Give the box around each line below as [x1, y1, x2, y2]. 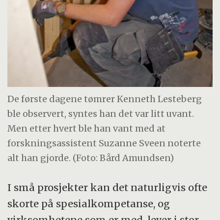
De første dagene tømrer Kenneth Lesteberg [7, 93, 202, 105]
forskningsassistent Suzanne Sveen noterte [7, 137, 201, 149]
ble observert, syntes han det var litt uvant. [7, 108, 194, 119]
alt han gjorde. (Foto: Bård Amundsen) [7, 152, 174, 164]
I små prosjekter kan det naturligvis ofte [7, 181, 208, 194]
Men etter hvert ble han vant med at [7, 122, 166, 134]
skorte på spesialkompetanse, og [7, 197, 170, 210]
